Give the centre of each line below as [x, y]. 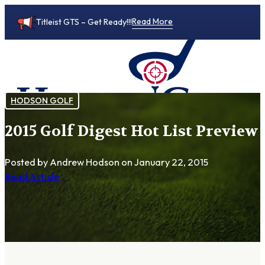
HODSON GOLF [42, 101]
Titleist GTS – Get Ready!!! [84, 22]
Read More [153, 21]
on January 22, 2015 [164, 162]
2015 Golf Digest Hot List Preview [131, 131]
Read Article [32, 177]
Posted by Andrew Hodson [62, 162]
